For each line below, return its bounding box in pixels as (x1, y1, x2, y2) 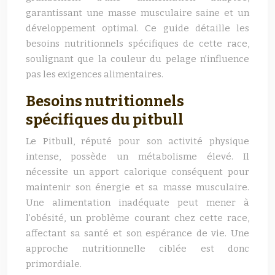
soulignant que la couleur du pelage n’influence (26, 53, 249, 64)
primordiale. (26, 258, 82, 269)
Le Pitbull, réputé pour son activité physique (26, 136, 249, 147)
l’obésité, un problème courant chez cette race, (26, 212, 249, 223)
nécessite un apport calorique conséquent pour (26, 166, 249, 177)
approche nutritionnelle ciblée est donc (26, 243, 249, 254)
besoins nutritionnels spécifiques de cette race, (26, 38, 249, 49)
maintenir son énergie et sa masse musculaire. (26, 182, 249, 193)
